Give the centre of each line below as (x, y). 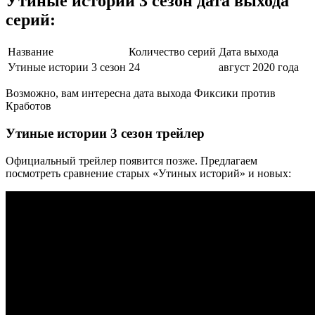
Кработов (28, 106)
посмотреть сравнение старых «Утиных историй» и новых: (148, 173)
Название (31, 52)
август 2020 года (259, 67)
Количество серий (172, 52)
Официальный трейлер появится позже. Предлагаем (131, 160)
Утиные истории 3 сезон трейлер (105, 133)
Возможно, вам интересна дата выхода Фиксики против (141, 94)
